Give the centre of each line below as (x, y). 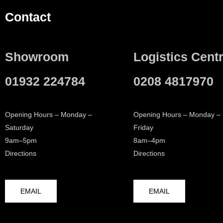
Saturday (19, 127)
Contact (28, 17)
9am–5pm (21, 140)
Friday (143, 127)
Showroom (37, 56)
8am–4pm (149, 140)
